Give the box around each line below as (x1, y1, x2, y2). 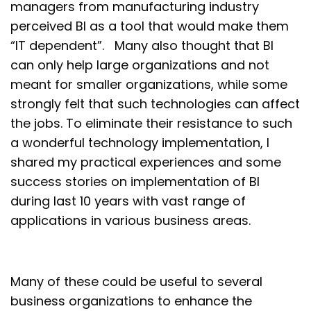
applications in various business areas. (10, 212, 251, 230)
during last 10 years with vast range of (10, 192, 246, 210)
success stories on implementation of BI (10, 173, 260, 191)
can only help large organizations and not (10, 56, 270, 74)
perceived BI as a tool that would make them (10, 17, 289, 35)
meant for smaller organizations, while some (10, 76, 288, 94)
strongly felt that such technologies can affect (10, 95, 301, 113)
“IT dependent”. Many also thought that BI (10, 37, 274, 55)
